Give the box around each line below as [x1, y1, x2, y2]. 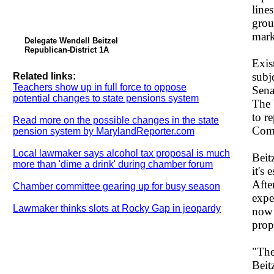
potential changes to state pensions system [13, 93, 199, 103]
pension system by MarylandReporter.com [13, 126, 194, 136]
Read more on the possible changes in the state [13, 115, 219, 125]
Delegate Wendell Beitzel [24, 36, 118, 45]
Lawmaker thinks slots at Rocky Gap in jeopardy [13, 203, 221, 213]
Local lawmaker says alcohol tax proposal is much [13, 148, 230, 158]
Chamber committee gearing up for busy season [13, 181, 220, 191]
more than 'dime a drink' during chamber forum [13, 159, 213, 169]
